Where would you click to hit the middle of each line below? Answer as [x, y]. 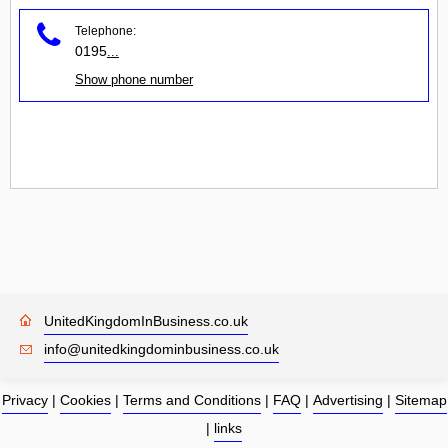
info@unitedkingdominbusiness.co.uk [161, 348]
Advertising [347, 399]
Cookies [85, 399]
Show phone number [134, 79]
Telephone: [105, 30]
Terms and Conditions [191, 399]
